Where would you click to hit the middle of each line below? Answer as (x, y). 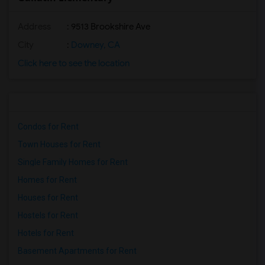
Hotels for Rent (46, 233)
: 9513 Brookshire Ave (108, 27)
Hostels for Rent (48, 215)
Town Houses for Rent (59, 144)
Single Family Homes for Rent (73, 162)
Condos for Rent (48, 127)
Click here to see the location (74, 63)
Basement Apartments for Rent (77, 251)
